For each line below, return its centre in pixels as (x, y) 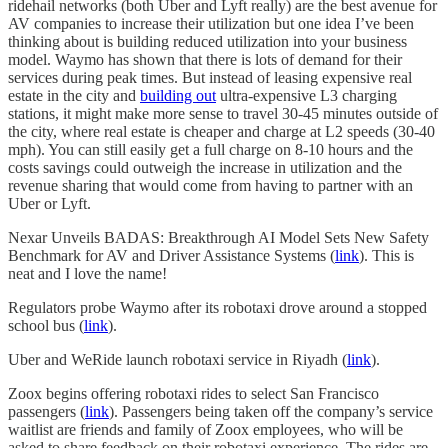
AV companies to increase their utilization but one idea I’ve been (211, 24)
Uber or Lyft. (49, 204)
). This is (386, 256)
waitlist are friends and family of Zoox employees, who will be (205, 430)
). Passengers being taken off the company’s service (271, 412)
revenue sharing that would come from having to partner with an (210, 186)
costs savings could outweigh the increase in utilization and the (205, 168)
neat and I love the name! (87, 274)
